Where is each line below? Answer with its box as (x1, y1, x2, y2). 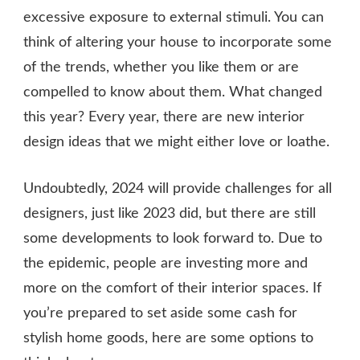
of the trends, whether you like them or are (23, 60, 299, 76)
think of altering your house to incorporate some (23, 35, 332, 51)
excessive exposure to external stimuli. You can (23, 10, 324, 26)
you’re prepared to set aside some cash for (23, 306, 297, 321)
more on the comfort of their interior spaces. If (23, 281, 321, 297)
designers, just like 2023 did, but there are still (23, 207, 316, 222)
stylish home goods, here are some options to (23, 331, 313, 346)
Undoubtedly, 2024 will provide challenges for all (23, 182, 332, 197)
